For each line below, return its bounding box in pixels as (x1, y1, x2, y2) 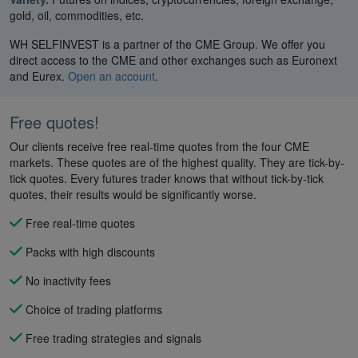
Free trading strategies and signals (22, 329, 201, 346)
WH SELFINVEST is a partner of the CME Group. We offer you (10, 35, 325, 52)
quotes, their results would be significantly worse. (10, 185, 257, 202)
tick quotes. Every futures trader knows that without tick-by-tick (10, 169, 324, 186)
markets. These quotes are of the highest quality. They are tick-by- (10, 153, 344, 170)
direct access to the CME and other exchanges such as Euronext (10, 51, 337, 68)
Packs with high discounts (22, 243, 155, 260)
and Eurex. (10, 67, 68, 84)
